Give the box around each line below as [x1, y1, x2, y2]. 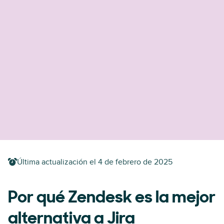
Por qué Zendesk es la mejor [8, 189, 215, 207]
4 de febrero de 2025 [98, 157, 172, 167]
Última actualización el [17, 157, 96, 167]
